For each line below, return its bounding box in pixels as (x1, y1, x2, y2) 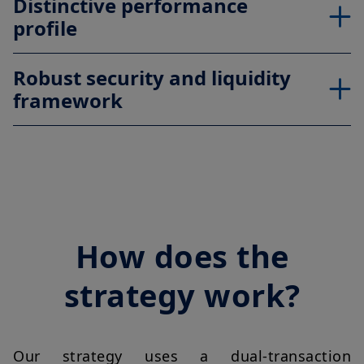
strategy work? (63, 274, 301, 317)
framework (13, 87, 123, 115)
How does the (75, 235, 289, 278)
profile (13, 15, 77, 42)
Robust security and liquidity (13, 64, 291, 92)
